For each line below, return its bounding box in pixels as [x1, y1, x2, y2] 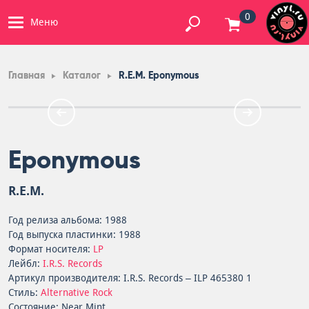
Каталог [63, 70, 101, 81]
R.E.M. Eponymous [119, 70, 199, 81]
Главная [8, 70, 45, 81]
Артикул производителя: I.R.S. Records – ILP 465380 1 [8, 272, 252, 283]
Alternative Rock [41, 287, 112, 298]
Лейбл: [8, 258, 43, 269]
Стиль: [8, 287, 41, 298]
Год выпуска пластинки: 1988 [8, 229, 141, 240]
